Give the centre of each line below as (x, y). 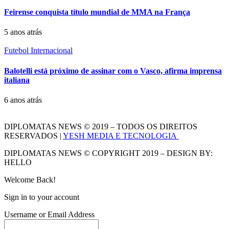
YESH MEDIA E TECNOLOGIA (121, 135)
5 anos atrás (23, 32)
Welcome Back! (30, 179)
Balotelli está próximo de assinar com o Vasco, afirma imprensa (113, 71)
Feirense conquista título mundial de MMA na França (97, 12)
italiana (17, 80)
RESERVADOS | (33, 135)
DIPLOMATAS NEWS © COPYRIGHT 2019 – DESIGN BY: (108, 153)
